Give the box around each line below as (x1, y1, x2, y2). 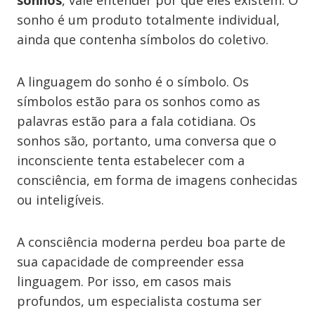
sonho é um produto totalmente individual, (17, 11, 280, 28)
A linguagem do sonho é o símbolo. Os (17, 73, 249, 90)
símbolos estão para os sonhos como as (17, 93, 260, 110)
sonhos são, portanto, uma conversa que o (17, 132, 276, 149)
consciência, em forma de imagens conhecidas (17, 172, 297, 188)
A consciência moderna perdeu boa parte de (17, 233, 285, 250)
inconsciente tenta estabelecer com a (17, 152, 245, 169)
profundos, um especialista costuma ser (17, 292, 262, 309)
